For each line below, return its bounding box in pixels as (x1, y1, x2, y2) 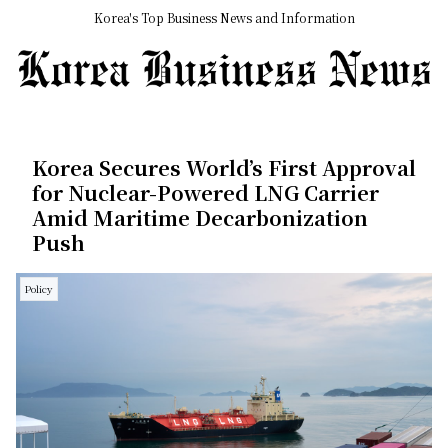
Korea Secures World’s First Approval (32, 153, 416, 183)
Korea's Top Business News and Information (93, 9, 355, 27)
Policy (25, 281, 53, 297)
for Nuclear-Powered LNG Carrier (32, 178, 379, 208)
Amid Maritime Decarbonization (32, 203, 368, 233)
